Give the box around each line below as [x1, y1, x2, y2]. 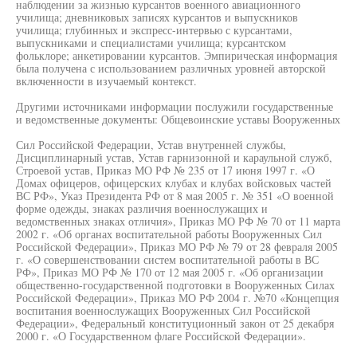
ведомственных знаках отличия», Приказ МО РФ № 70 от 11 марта [16, 214, 340, 229]
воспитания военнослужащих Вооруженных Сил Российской [16, 303, 311, 318]
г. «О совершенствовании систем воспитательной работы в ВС [16, 252, 319, 267]
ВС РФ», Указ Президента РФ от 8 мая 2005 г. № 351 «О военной [16, 188, 334, 203]
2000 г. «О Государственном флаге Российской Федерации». [16, 328, 306, 343]
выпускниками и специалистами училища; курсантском [16, 35, 286, 50]
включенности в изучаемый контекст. [16, 73, 197, 88]
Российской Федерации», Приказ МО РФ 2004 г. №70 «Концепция [16, 290, 339, 305]
